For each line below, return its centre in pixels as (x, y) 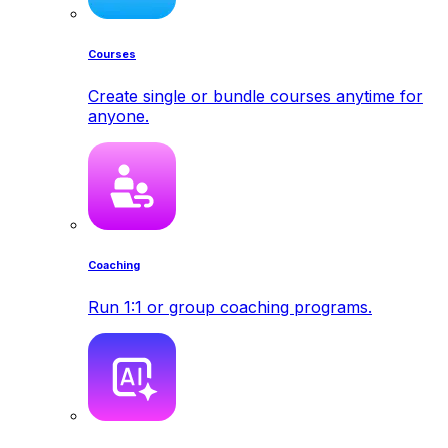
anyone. (118, 115)
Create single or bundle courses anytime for (255, 95)
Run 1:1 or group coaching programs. (230, 306)
